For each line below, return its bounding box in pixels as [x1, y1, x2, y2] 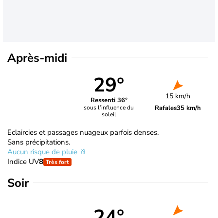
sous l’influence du [84, 104, 134, 112]
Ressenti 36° [90, 96, 127, 105]
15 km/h [165, 91, 191, 101]
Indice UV [7, 156, 39, 166]
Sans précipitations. [7, 137, 70, 147]
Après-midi [7, 50, 67, 66]
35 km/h [177, 103, 201, 112]
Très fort [46, 158, 69, 166]
